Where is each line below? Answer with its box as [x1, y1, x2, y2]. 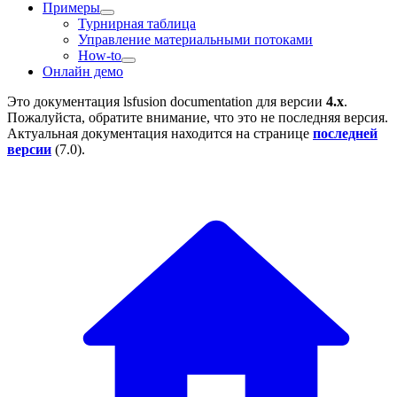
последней [313, 126, 378, 141]
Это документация [7, 94, 123, 109]
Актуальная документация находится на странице [7, 126, 313, 141]
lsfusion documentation [123, 94, 253, 109]
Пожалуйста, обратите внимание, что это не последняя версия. [7, 110, 388, 125]
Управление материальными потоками [78, 32, 313, 47]
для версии [253, 94, 326, 109]
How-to [78, 48, 121, 63]
